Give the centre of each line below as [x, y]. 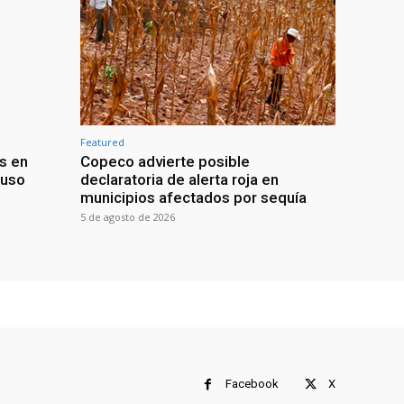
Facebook [252, 384]
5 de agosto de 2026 [128, 216]
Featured [102, 142]
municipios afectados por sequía [193, 197]
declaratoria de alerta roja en [179, 179]
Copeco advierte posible [165, 161]
